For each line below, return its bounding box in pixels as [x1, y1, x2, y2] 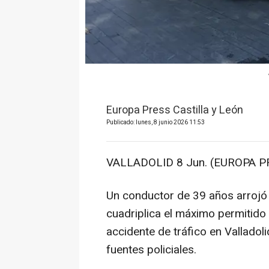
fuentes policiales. [106, 241, 196, 259]
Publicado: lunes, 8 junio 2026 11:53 [106, 118, 205, 127]
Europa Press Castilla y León [106, 102, 243, 119]
